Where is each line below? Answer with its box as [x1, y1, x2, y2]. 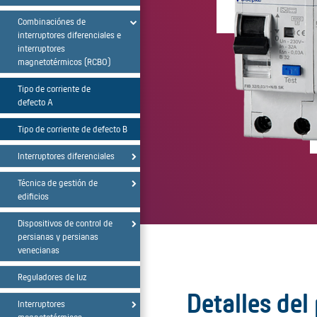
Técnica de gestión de [18, 177, 98, 188]
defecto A [18, 96, 53, 108]
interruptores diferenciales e [18, 29, 121, 40]
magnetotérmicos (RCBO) [18, 56, 110, 67]
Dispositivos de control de [18, 217, 113, 229]
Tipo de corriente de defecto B [18, 123, 127, 134]
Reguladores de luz [18, 271, 86, 282]
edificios [18, 190, 49, 202]
